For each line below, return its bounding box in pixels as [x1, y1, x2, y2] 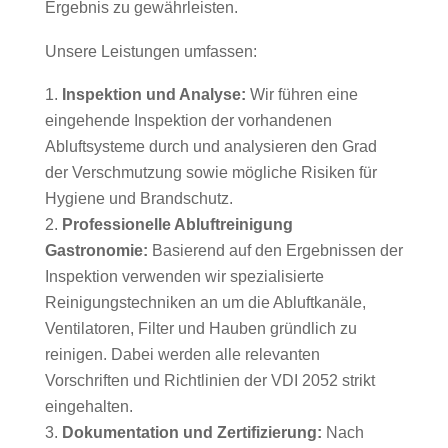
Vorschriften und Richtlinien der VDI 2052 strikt [44, 372, 375, 390]
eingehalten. [44, 398, 133, 416]
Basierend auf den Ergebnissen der [151, 242, 403, 260]
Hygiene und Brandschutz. [44, 190, 233, 208]
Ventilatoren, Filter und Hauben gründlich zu [44, 320, 357, 338]
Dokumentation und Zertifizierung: [61, 424, 322, 442]
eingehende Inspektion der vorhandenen [44, 112, 332, 130]
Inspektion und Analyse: [61, 86, 246, 104]
